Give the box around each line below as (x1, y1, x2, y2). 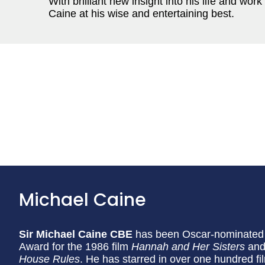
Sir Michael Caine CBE (19, 228, 132, 240)
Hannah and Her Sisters (131, 241, 245, 253)
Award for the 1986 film (19, 241, 131, 253)
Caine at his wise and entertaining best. (49, 8, 234, 20)
